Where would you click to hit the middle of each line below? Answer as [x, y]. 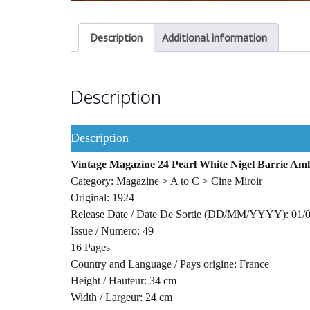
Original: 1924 [102, 197]
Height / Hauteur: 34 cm [124, 280]
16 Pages [90, 247]
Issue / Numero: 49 [112, 230]
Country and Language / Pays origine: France [170, 264]
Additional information [215, 37]
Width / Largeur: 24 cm [121, 297]
